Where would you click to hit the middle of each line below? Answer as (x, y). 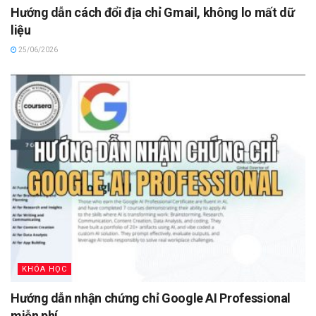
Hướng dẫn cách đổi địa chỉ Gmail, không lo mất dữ (153, 12)
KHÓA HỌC (44, 269)
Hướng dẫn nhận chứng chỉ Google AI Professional (151, 298)
